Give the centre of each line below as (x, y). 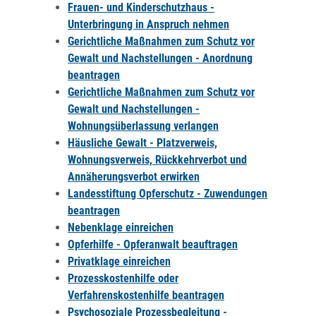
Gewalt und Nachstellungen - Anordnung (160, 58)
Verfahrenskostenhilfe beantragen (146, 295)
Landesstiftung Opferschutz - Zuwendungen (168, 194)
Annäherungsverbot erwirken (134, 177)
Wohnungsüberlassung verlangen (143, 126)
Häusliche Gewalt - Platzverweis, (142, 143)
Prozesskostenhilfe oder (123, 278)
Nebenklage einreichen (121, 227)
